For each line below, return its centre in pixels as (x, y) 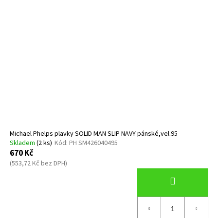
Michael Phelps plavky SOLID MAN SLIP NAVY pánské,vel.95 (94, 134)
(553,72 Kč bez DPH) (38, 164)
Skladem (23, 143)
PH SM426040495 (93, 143)
